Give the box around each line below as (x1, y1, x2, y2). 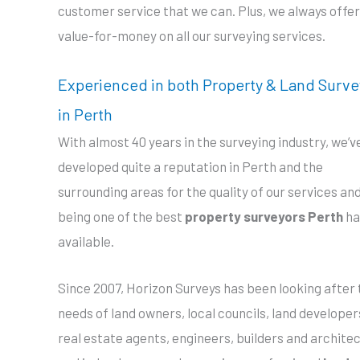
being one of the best (58, 207, 185, 224)
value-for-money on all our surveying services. (58, 27, 325, 43)
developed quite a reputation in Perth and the (58, 157, 323, 174)
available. (58, 232, 114, 249)
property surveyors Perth (185, 207, 343, 224)
